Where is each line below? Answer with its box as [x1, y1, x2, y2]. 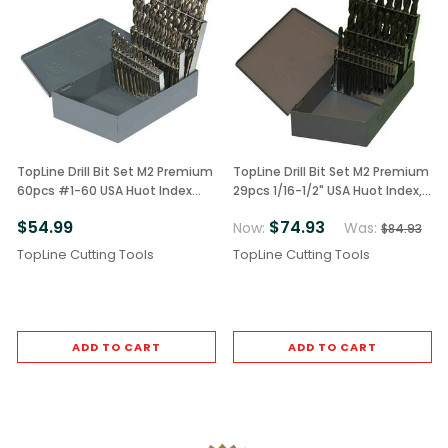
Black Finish [233, 201, 303, 219]
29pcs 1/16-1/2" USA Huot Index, [233, 182, 422, 200]
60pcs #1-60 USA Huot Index [17, 182, 192, 200]
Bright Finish [17, 201, 92, 219]
